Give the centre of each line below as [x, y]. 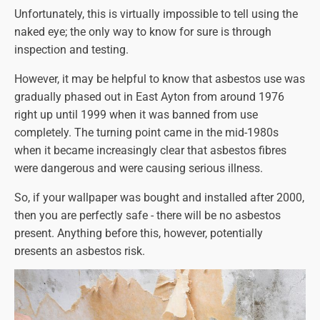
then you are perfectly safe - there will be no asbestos [147, 215]
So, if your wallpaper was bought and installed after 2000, [159, 197]
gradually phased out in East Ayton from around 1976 [149, 96]
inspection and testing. [71, 49]
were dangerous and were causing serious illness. [139, 168]
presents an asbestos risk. [80, 251]
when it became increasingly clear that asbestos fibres [150, 150]
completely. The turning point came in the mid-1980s [146, 132]
